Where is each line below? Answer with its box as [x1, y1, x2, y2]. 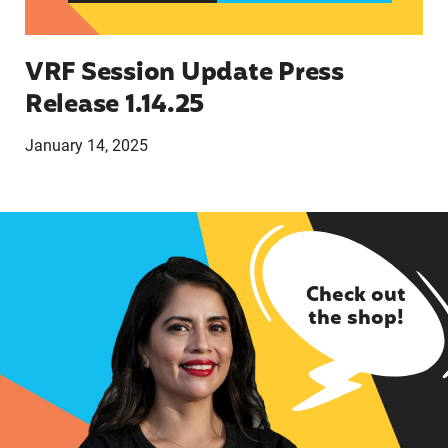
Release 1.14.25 [24, 86, 205, 126]
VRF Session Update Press [24, 54, 344, 94]
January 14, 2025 [24, 135, 148, 155]
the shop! [307, 302, 404, 335]
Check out [305, 279, 406, 312]
